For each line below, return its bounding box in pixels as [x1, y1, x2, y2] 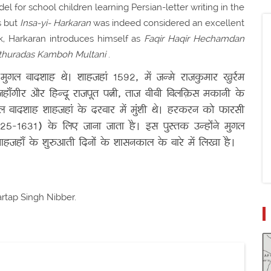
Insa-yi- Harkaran [20, 17, 91, 28]
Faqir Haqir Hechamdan [144, 33, 244, 44]
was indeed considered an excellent [91, 17, 244, 28]
